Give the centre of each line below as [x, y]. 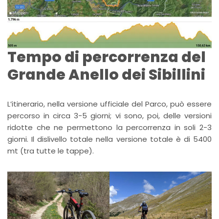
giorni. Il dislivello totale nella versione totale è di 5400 [109, 139]
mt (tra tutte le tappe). [51, 151]
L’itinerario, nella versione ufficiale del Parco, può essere [109, 104]
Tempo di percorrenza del [107, 57]
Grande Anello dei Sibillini [106, 75]
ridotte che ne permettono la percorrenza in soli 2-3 [109, 128]
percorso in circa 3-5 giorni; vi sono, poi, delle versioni [109, 116]
